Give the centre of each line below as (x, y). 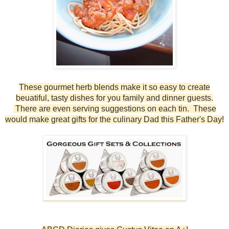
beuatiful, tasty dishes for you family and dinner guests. (114, 98)
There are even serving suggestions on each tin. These (114, 108)
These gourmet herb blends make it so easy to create (114, 87)
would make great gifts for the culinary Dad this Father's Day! (114, 119)
